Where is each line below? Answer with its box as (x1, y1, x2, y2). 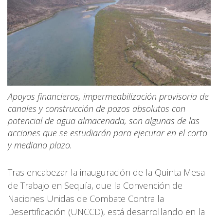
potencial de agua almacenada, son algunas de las (8, 114, 200, 127)
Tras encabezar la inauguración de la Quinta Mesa (8, 166, 205, 178)
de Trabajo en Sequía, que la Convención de (8, 179, 182, 191)
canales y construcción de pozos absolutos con (8, 102, 185, 114)
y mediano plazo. (8, 139, 72, 151)
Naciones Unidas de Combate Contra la (8, 192, 164, 204)
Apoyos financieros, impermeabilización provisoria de (8, 90, 209, 102)
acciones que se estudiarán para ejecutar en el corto (8, 127, 207, 139)
